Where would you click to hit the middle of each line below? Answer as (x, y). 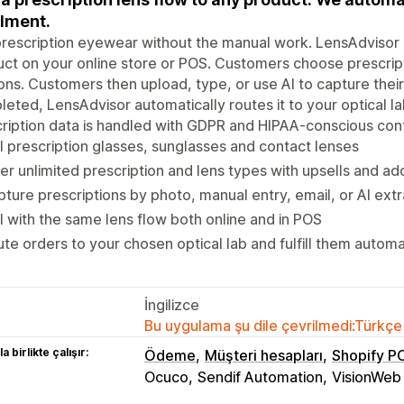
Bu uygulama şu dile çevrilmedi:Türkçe (273, 325)
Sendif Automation (260, 376)
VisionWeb (367, 376)
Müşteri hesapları (264, 355)
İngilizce (172, 304)
